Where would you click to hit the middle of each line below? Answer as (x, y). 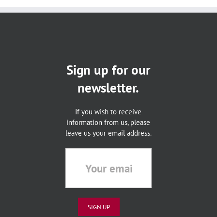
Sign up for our (108, 70)
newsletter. (108, 88)
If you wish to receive (108, 112)
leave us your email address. (108, 133)
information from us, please (108, 122)
